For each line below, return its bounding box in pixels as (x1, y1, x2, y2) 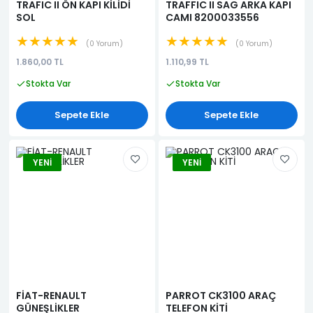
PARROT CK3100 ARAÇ (165, 289, 276, 303)
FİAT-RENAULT (15, 289, 87, 303)
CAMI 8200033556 (165, 10, 259, 24)
